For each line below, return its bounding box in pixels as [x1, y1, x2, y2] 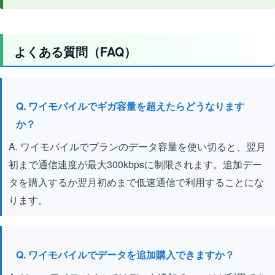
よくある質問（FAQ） [14, 43, 136, 61]
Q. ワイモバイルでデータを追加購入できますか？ [16, 247, 235, 261]
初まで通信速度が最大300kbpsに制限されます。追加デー [9, 157, 263, 172]
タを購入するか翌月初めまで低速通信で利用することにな [9, 175, 265, 190]
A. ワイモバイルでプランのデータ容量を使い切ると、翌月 [9, 139, 266, 154]
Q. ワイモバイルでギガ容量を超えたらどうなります [16, 99, 245, 114]
